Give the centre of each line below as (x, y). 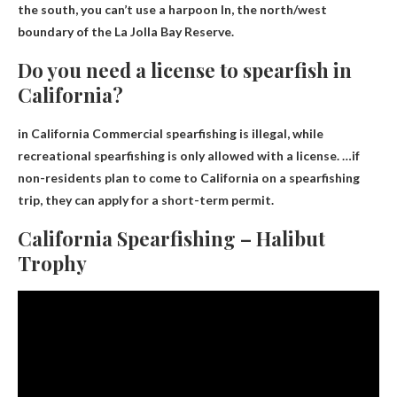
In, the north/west (272, 10)
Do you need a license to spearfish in (185, 70)
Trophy (52, 264)
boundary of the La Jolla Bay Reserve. (126, 32)
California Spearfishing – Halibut (171, 239)
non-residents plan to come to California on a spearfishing (189, 178)
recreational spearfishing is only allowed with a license (177, 156)
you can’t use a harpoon (149, 10)
